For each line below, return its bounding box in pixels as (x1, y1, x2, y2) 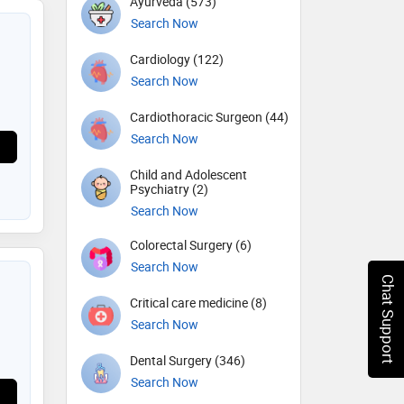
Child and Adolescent (130, 166, 247, 183)
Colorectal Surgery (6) (130, 236, 252, 254)
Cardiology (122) (130, 50, 224, 68)
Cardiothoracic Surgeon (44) (130, 108, 289, 125)
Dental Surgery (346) (130, 352, 245, 370)
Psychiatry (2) (130, 180, 208, 197)
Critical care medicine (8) (130, 294, 267, 312)
